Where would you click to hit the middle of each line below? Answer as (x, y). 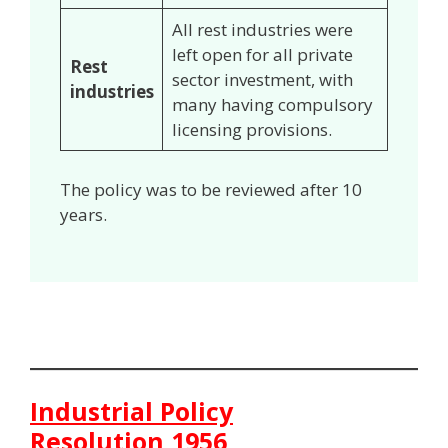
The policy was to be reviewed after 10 (211, 189)
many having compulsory (272, 105)
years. (85, 214)
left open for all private (262, 55)
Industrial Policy (131, 411)
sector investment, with (262, 80)
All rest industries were (262, 30)
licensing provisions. (253, 130)
